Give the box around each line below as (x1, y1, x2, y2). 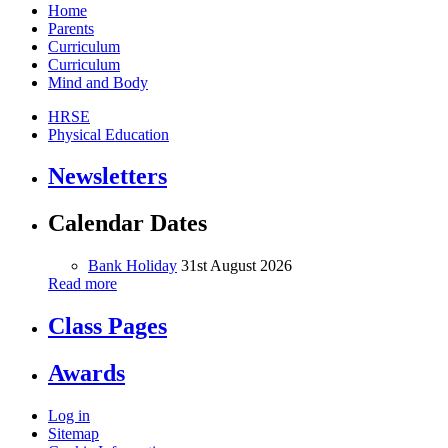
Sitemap (48, 424, 99, 442)
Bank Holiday (88, 257, 177, 275)
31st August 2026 (181, 257, 292, 275)
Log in (48, 406, 90, 424)
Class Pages (48, 313, 167, 340)
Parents (48, 19, 94, 37)
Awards (48, 360, 125, 387)
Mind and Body (48, 73, 148, 91)
